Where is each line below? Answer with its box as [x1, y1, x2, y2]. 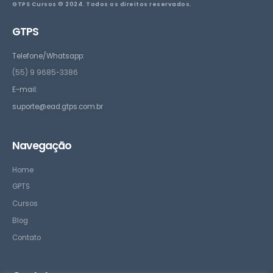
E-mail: [12, 85, 38, 95]
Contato [12, 232, 41, 243]
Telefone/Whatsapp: [12, 51, 85, 61]
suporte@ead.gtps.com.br [12, 101, 103, 112]
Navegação [12, 138, 72, 153]
